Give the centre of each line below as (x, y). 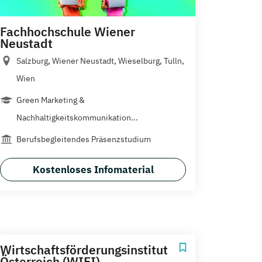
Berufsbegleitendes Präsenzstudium (84, 139)
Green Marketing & (51, 100)
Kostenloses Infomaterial (93, 169)
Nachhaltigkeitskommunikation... (77, 117)
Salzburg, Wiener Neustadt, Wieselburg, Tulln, (100, 61)
